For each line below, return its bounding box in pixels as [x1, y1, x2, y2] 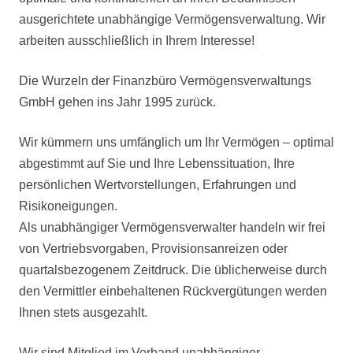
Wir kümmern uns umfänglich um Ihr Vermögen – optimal [19, 136, 334, 149]
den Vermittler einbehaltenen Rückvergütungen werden [19, 284, 327, 298]
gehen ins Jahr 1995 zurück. [58, 95, 216, 109]
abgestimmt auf [19, 157, 104, 170]
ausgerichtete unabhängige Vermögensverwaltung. [19, 13, 307, 26]
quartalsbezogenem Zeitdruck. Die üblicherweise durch [19, 263, 327, 277]
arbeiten [19, 34, 65, 47]
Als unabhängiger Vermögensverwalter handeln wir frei [19, 221, 325, 234]
